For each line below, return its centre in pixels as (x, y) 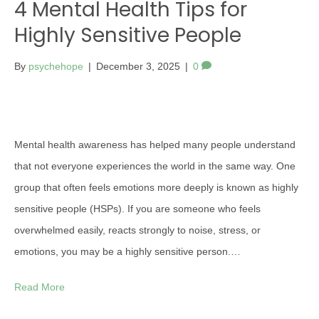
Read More (40, 287)
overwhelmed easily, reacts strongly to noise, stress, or (137, 230)
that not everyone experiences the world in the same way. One (155, 166)
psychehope (56, 66)
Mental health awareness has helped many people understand (155, 145)
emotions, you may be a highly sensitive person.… (127, 251)
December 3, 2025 (138, 66)
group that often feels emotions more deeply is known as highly (156, 187)
